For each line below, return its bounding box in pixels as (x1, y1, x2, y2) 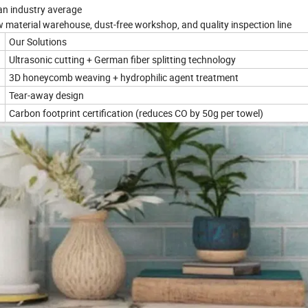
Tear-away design (9, 88, 84, 102)
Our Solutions (9, 34, 67, 48)
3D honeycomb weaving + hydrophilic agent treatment (9, 70, 239, 84)
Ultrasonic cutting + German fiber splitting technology (9, 52, 236, 66)
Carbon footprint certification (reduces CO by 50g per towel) (9, 106, 263, 120)
